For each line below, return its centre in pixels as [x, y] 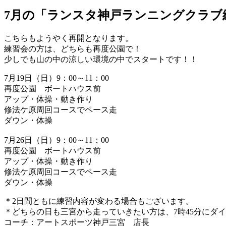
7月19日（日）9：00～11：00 [65, 78]
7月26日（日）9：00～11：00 [56, 140]
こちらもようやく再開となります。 [69, 38]
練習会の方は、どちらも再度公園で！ [73, 48]
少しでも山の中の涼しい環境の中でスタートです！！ [101, 59]
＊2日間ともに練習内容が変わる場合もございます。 [99, 201]
